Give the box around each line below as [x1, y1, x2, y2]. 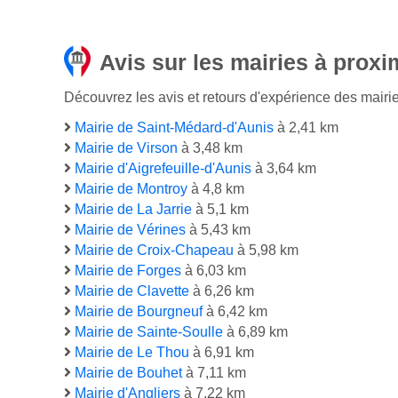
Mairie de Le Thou [75, 345, 189, 361]
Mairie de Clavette [75, 283, 189, 299]
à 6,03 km [181, 263, 246, 279]
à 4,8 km [187, 181, 244, 197]
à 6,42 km [203, 304, 267, 320]
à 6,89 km [223, 324, 288, 340]
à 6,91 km [189, 345, 254, 361]
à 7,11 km [182, 365, 246, 381]
